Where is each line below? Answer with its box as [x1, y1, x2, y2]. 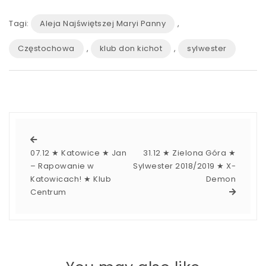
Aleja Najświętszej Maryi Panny [40, 17, 166, 29]
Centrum [30, 186, 66, 198]
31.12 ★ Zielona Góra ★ [143, 147, 236, 159]
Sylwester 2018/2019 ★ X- [133, 160, 236, 172]
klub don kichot [99, 42, 162, 54]
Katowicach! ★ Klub [30, 173, 111, 185]
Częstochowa [18, 42, 75, 54]
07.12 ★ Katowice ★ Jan [30, 147, 126, 159]
